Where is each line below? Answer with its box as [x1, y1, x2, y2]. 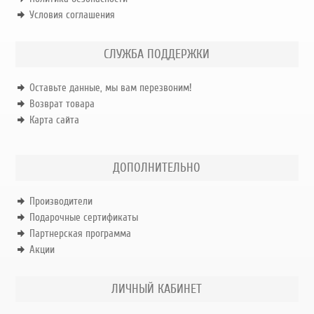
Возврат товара [29, 97, 95, 111]
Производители [29, 195, 93, 208]
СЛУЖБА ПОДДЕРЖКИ [104, 46, 210, 62]
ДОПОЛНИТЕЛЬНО [113, 160, 201, 176]
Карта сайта [29, 114, 79, 127]
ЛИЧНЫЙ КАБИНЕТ [111, 281, 203, 297]
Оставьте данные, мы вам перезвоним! [29, 81, 191, 95]
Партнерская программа [29, 227, 131, 240]
